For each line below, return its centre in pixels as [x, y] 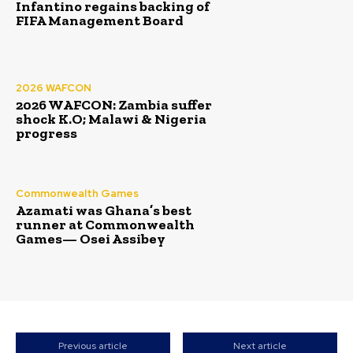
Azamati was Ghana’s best [104, 211]
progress [46, 133]
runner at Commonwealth [105, 225]
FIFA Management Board [100, 20]
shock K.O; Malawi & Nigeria [111, 119]
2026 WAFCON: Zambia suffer [114, 104]
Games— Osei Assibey [91, 239]
